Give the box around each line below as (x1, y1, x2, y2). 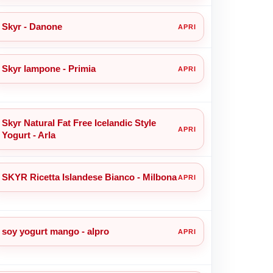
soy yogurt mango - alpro (1, 225, 109, 236)
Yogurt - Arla (1, 129, 55, 140)
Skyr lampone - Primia (1, 63, 96, 74)
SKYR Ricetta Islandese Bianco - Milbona (1, 171, 177, 182)
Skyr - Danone (1, 21, 62, 32)
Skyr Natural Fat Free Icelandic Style (1, 117, 156, 128)
